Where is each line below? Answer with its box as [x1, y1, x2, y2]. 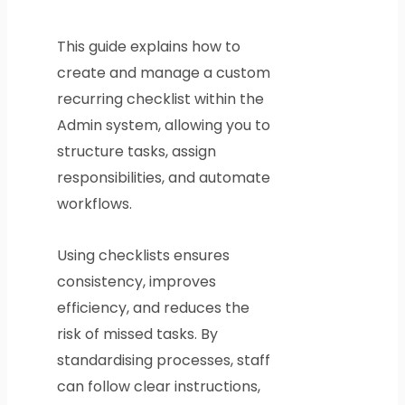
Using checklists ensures [56, 245, 230, 267]
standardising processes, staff [56, 350, 270, 372]
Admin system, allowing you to [56, 115, 270, 137]
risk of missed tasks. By [56, 324, 218, 345]
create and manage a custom [56, 62, 270, 84]
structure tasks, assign [56, 141, 216, 163]
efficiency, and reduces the [56, 297, 250, 319]
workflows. [56, 193, 132, 215]
